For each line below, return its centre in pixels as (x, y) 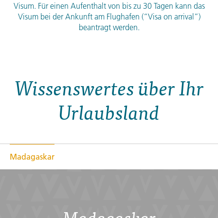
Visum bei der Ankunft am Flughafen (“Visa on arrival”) (109, 17)
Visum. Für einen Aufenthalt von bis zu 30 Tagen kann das (109, 6)
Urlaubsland (109, 112)
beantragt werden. (109, 27)
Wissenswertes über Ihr (109, 87)
